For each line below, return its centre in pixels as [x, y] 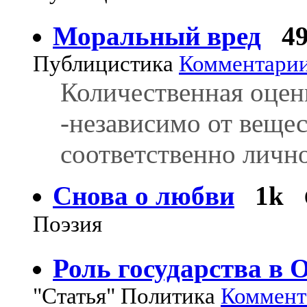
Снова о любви [144, 195]
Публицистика [106, 63]
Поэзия [67, 226]
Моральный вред [157, 36]
